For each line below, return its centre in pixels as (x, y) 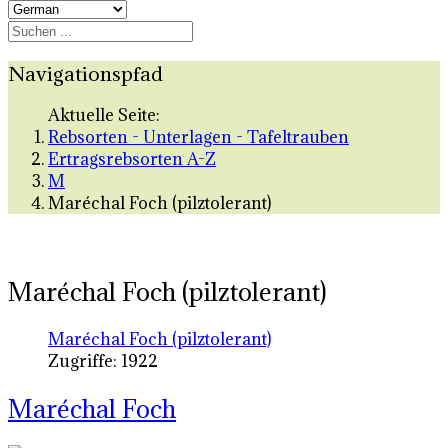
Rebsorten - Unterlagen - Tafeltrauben (198, 137)
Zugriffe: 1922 (103, 361)
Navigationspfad (85, 73)
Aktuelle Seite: (108, 115)
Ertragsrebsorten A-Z (132, 159)
